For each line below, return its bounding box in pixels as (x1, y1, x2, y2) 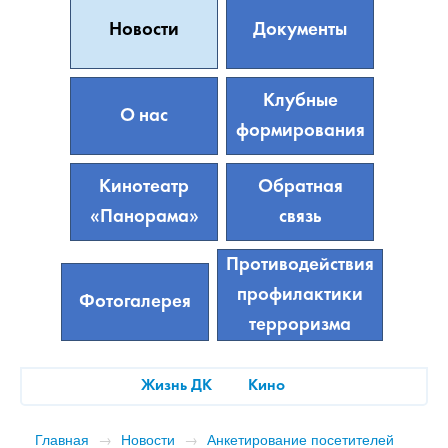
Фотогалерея (79, 293, 191, 311)
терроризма (249, 316, 351, 334)
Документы (253, 21, 347, 39)
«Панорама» (89, 208, 199, 226)
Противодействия (226, 256, 374, 274)
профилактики (237, 286, 363, 304)
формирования (235, 122, 365, 140)
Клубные (262, 92, 338, 110)
